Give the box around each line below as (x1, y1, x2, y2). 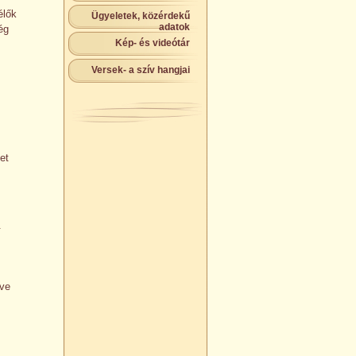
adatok (159, 21, 190, 33)
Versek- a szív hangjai (91, 64, 190, 75)
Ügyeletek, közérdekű (91, 10, 190, 21)
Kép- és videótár (115, 37, 190, 48)
